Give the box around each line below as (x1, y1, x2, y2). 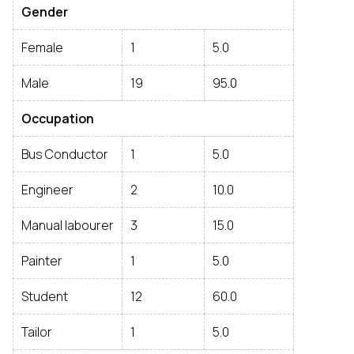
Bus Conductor (21, 145, 108, 163)
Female (21, 39, 63, 56)
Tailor (21, 323, 52, 341)
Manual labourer (21, 217, 114, 234)
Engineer (21, 181, 73, 198)
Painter (21, 252, 62, 269)
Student (21, 288, 68, 305)
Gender (21, 3, 68, 21)
